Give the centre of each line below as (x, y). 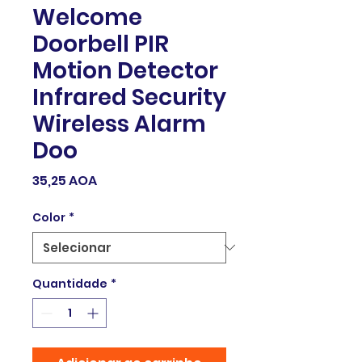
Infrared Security (129, 97)
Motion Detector (125, 70)
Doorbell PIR (101, 44)
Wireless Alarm (119, 124)
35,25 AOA (65, 180)
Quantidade (70, 283)
